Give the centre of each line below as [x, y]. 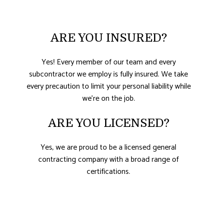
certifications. [108, 172]
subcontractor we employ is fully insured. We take [108, 75]
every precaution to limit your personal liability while [108, 87]
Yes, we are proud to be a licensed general [108, 148]
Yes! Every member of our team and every [108, 62]
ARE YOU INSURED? [108, 38]
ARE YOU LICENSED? [108, 123]
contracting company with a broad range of [108, 160]
